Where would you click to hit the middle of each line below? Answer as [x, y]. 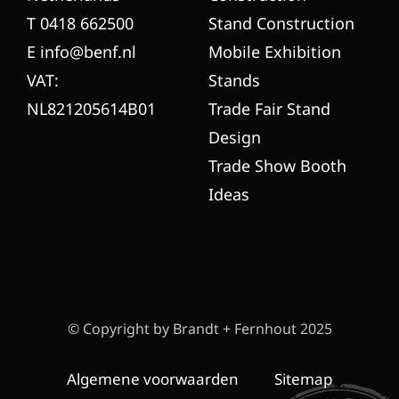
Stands [234, 80]
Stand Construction [281, 23]
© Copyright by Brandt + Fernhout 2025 [199, 328]
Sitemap [303, 379]
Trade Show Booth [277, 165]
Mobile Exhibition [275, 51]
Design [235, 137]
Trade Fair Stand [269, 108]
